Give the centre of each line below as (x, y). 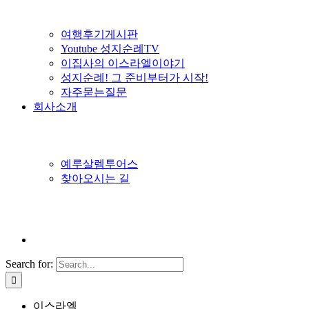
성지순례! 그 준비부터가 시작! (134, 78)
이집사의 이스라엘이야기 (123, 63)
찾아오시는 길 (95, 178)
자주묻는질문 (94, 92)
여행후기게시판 (99, 34)
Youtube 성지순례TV (110, 49)
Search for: (29, 264)
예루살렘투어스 (99, 164)
